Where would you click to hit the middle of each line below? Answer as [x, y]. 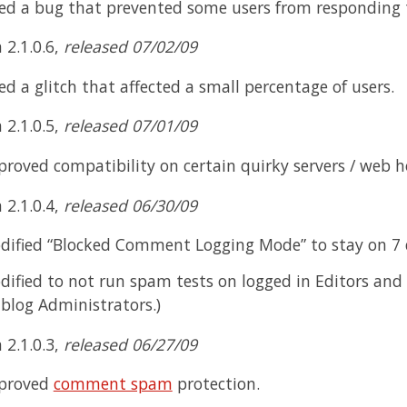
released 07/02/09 [130, 47]
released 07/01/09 [130, 126]
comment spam [113, 384]
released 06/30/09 [130, 205]
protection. [216, 384]
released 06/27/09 [130, 344]
